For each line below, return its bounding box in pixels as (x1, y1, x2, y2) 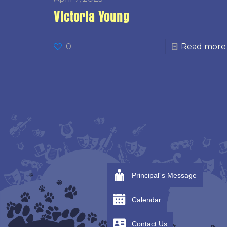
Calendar (132, 195, 161, 204)
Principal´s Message (132, 171, 197, 179)
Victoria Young (53, 9, 130, 25)
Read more (180, 42, 226, 51)
